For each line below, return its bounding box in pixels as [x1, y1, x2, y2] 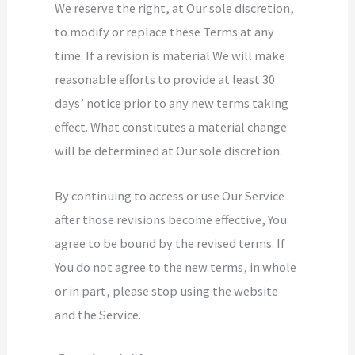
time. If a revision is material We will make [55, 48, 286, 64]
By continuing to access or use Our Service [55, 187, 285, 204]
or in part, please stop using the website [55, 282, 279, 299]
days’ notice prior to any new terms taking [55, 95, 289, 112]
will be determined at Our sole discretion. [55, 143, 283, 159]
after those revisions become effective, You [55, 211, 288, 227]
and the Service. [55, 306, 142, 323]
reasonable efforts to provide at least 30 [55, 71, 276, 88]
